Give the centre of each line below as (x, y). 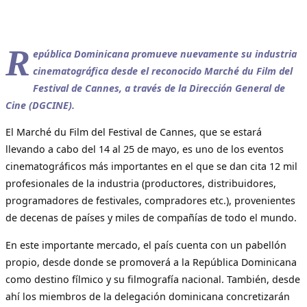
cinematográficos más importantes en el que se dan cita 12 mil (151, 167)
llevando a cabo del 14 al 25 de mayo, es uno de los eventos (145, 149)
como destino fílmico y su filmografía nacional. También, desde (153, 279)
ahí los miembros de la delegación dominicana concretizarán (148, 296)
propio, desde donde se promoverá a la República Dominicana (151, 262)
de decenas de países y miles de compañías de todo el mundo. (151, 218)
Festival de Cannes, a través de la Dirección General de (159, 88)
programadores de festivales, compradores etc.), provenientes (150, 201)
